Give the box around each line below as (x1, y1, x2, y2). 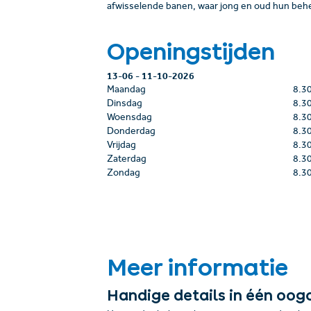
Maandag (106, 86, 146, 96)
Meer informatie (106, 259, 288, 276)
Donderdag (106, 128, 155, 137)
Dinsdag (106, 100, 142, 110)
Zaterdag (106, 155, 146, 165)
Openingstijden (106, 42, 275, 60)
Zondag (106, 169, 140, 179)
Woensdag (106, 114, 152, 124)
